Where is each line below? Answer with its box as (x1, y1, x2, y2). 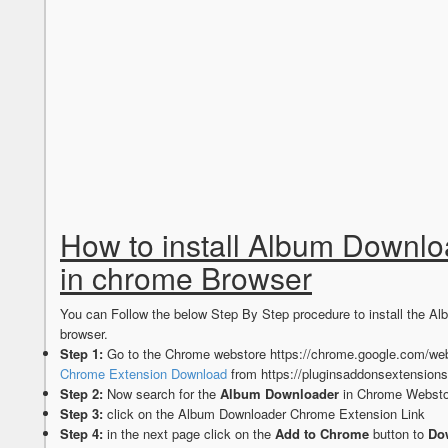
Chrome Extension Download (60, 364, 227, 384)
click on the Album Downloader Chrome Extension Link (103, 404, 425, 424)
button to (369, 424, 428, 444)
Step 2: (60, 384, 103, 404)
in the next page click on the (103, 424, 275, 444)
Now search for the (103, 384, 220, 404)
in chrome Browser (60, 256, 312, 300)
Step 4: (60, 424, 103, 444)
